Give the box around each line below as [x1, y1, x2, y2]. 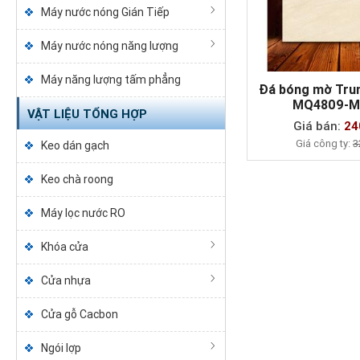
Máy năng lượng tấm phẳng [40, 73, 181, 86]
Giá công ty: [296, 137, 354, 149]
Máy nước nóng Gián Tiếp [40, 6, 170, 18]
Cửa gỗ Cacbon [40, 308, 118, 321]
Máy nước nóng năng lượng [40, 39, 178, 52]
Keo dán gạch [40, 139, 109, 152]
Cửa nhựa [40, 274, 91, 287]
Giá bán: [293, 118, 345, 133]
